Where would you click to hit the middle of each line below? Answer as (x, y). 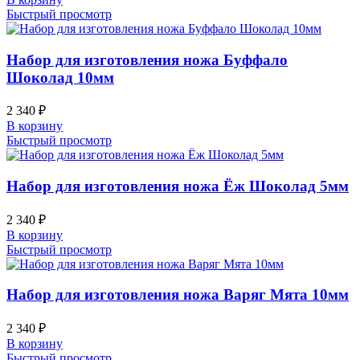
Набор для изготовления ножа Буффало (147, 59)
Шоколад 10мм (60, 77)
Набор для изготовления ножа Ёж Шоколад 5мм (178, 186)
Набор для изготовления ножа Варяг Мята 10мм (178, 295)
